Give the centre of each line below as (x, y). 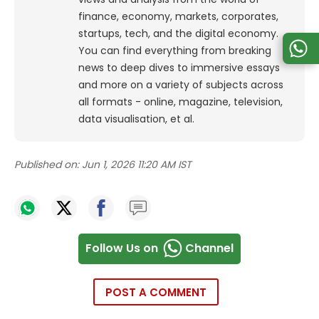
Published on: (47, 164)
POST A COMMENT (156, 292)
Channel (209, 249)
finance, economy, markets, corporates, (178, 16)
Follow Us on (122, 249)
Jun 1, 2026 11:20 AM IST (137, 164)
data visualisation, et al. (136, 119)
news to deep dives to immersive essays (179, 67)
